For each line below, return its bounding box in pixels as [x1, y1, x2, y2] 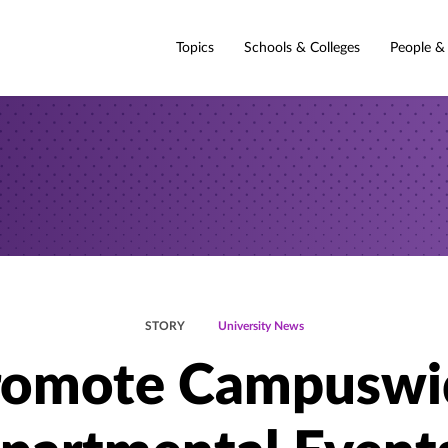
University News [217, 320, 304, 332]
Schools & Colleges [244, 40, 360, 55]
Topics [176, 40, 214, 55]
